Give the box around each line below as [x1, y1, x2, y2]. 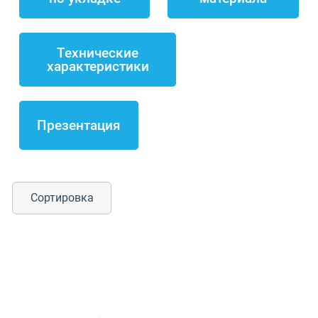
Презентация [37, 117, 121, 134]
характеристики [46, 58, 149, 75]
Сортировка [30, 191, 94, 205]
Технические [57, 45, 139, 62]
